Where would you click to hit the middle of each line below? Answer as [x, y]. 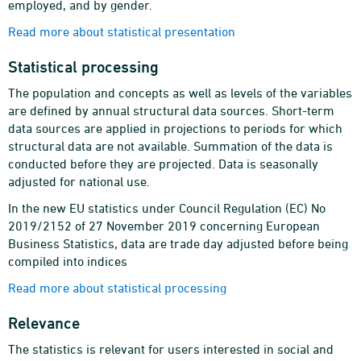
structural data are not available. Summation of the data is [170, 146]
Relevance [44, 323]
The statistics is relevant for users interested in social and [171, 349]
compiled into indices [68, 261]
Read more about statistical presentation [122, 31]
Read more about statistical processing [117, 288]
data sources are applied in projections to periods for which [175, 128]
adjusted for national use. [79, 181]
